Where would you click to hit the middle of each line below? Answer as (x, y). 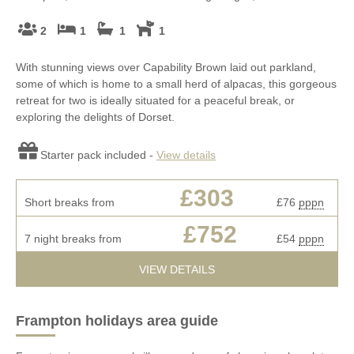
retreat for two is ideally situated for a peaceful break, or (155, 100)
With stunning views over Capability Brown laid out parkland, (166, 67)
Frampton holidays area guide (117, 320)
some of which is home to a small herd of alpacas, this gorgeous (176, 83)
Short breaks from (70, 202)
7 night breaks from (73, 238)
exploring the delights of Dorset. (95, 117)
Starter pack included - (98, 154)
